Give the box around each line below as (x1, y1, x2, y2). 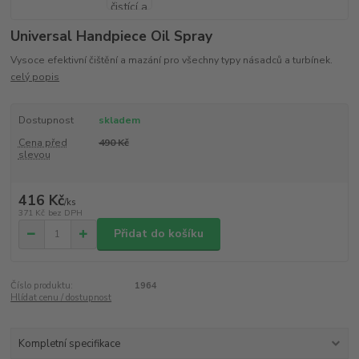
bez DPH (47, 206, 83, 219)
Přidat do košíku (114, 226, 204, 242)
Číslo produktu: (10, 279, 74, 292)
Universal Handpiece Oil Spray (10, 26, 213, 46)
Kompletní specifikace (18, 336, 120, 351)
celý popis (10, 71, 60, 84)
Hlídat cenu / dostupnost (10, 291, 112, 304)
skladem (98, 114, 140, 127)
